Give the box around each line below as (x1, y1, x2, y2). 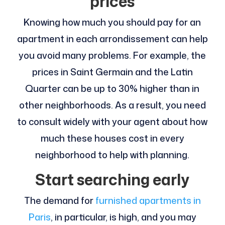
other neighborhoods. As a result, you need (19, 98, 206, 112)
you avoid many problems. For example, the (19, 49, 206, 62)
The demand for (24, 194, 95, 207)
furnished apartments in (95, 194, 201, 207)
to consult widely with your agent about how (17, 115, 208, 129)
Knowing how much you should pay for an (24, 16, 201, 29)
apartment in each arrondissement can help (17, 32, 208, 46)
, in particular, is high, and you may (50, 210, 196, 224)
